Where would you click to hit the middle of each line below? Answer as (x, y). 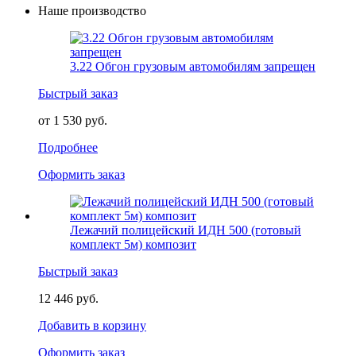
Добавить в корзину (92, 325)
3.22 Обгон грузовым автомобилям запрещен (193, 66)
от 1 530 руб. (73, 120)
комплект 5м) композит (133, 244)
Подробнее (68, 147)
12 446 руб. (68, 298)
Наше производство (92, 11)
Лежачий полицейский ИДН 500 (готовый (186, 230)
